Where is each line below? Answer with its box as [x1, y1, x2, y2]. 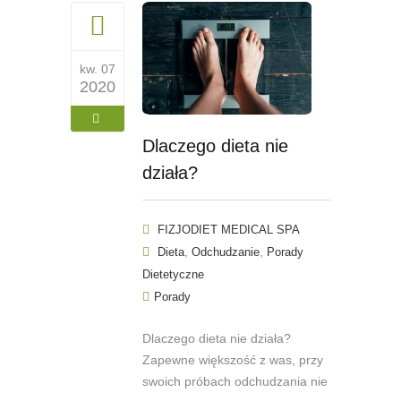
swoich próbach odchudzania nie [142, 374, 328, 389]
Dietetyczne [142, 268, 204, 282]
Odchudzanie [192, 245, 260, 260]
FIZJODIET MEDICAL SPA [158, 223, 300, 237]
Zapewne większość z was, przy [142, 353, 323, 368]
